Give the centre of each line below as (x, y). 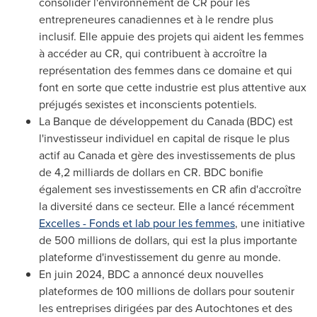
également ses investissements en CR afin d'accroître (170, 189)
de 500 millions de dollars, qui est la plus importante (168, 240)
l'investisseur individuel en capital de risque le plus (164, 138)
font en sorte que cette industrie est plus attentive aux (173, 87)
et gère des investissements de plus (205, 155)
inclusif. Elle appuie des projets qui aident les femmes (171, 36)
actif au (58, 155)
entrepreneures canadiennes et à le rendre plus (156, 19)
